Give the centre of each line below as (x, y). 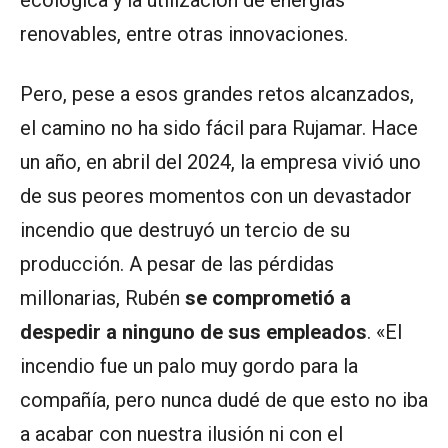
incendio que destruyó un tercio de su (185, 230)
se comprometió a (268, 298)
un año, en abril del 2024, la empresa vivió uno (220, 162)
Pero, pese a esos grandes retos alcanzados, (217, 94)
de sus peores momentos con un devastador (216, 196)
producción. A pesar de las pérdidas (177, 264)
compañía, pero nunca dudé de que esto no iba (224, 400)
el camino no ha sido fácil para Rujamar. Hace (219, 128)
